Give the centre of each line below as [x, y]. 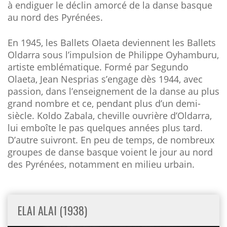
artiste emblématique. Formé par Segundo [98, 67]
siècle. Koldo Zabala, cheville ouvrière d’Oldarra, [110, 116]
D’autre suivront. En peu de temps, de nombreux [111, 140]
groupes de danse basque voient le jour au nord [110, 152]
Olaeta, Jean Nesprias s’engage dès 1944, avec [105, 79]
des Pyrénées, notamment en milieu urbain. [101, 164]
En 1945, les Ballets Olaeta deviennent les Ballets [112, 43]
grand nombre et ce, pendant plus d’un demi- [104, 104]
